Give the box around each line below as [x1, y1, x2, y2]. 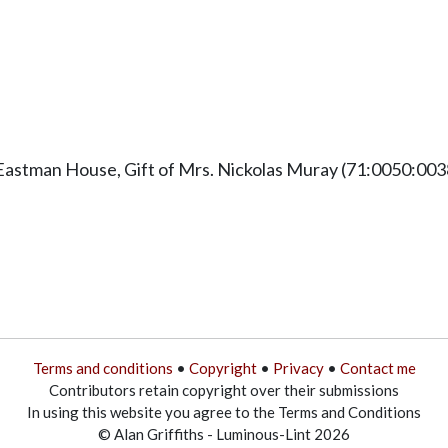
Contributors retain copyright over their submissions [49, 380, 399, 399]
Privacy [272, 358, 324, 377]
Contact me [339, 358, 416, 377]
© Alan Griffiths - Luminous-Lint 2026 [98, 424, 350, 443]
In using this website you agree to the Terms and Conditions [27, 402, 421, 421]
